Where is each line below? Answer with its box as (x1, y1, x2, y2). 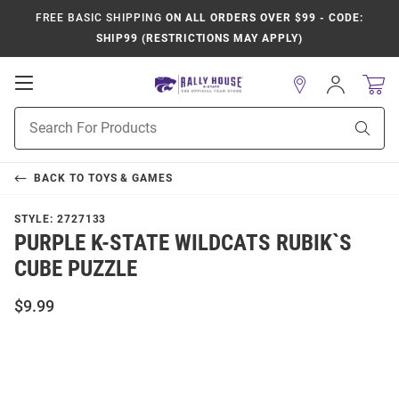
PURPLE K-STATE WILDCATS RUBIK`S (14, 230, 352, 256)
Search (14, 127, 53, 142)
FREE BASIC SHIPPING (36, 12, 162, 24)
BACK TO (33, 172, 88, 184)
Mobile (32, 91, 85, 109)
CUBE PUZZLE (14, 256, 137, 281)
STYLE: (14, 213, 57, 225)
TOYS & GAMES (87, 172, 174, 184)
